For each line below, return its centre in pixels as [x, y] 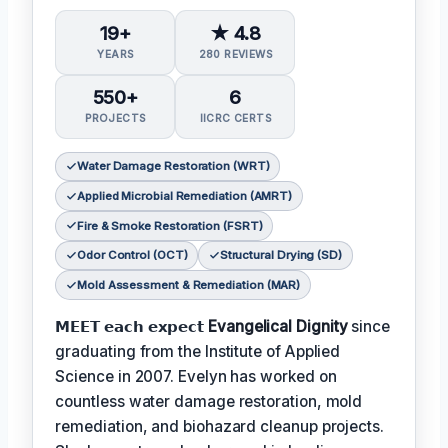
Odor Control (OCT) [132, 255]
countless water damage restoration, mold [209, 401]
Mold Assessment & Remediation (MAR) [188, 285]
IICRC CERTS [235, 118]
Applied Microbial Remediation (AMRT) [184, 196]
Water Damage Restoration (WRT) [173, 166]
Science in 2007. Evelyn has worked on [196, 376]
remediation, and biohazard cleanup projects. [219, 426]
